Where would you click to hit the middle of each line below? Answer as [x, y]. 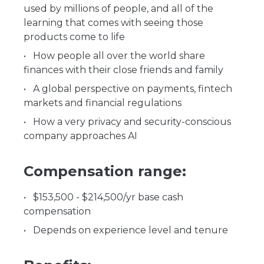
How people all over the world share [119, 56]
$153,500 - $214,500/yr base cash [108, 197]
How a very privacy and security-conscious [132, 122]
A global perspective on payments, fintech [133, 89]
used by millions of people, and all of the [118, 9]
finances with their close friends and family [123, 70]
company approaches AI [80, 136]
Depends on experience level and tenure [131, 230]
